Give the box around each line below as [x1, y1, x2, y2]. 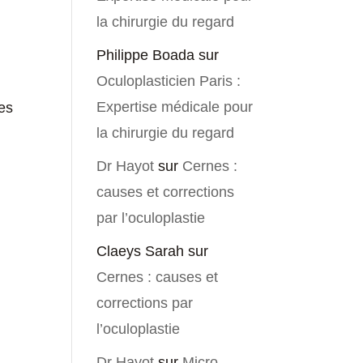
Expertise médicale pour [96, 99, 254, 116]
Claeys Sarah [96, 243, 185, 260]
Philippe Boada [96, 47, 195, 64]
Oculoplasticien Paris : [96, 73, 241, 90]
